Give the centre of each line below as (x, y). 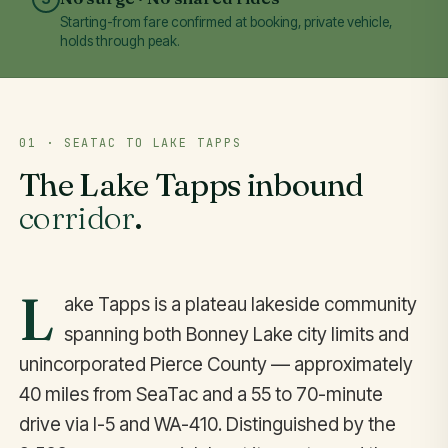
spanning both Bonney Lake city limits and (236, 334)
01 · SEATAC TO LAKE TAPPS (130, 142)
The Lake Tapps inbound (191, 184)
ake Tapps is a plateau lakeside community (240, 304)
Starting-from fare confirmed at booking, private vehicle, (226, 22)
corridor (77, 217)
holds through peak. (120, 41)
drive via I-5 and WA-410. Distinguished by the (208, 424)
